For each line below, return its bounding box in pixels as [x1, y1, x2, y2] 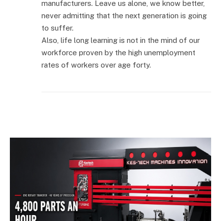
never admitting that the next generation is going [41, 11, 207, 20]
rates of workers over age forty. [41, 61, 151, 70]
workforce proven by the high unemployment [41, 48, 195, 57]
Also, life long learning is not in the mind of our [41, 36, 200, 45]
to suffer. [41, 24, 74, 33]
